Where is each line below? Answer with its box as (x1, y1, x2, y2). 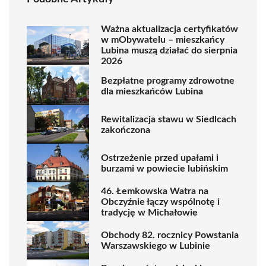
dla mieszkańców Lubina (101, 86, 203, 96)
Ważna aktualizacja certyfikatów (101, 24, 238, 34)
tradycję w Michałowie (101, 207, 198, 217)
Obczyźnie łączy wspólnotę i (101, 197, 220, 207)
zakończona (101, 125, 150, 135)
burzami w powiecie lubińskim (101, 163, 228, 173)
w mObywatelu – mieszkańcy (101, 35, 224, 45)
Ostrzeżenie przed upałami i (101, 153, 218, 163)
